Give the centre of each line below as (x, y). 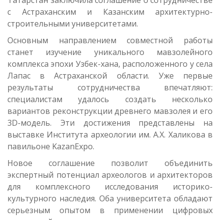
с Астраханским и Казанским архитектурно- (110, 12)
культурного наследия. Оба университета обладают (110, 199)
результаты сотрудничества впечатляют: (110, 88)
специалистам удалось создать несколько (110, 99)
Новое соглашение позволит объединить (110, 163)
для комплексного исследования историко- (110, 187)
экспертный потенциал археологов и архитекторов (110, 175)
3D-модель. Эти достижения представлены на (110, 123)
